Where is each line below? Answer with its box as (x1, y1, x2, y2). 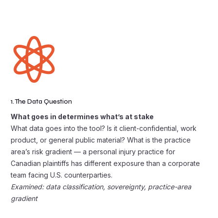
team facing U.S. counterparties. (11, 171, 113, 179)
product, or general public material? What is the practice (11, 136, 191, 144)
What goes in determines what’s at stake (11, 112, 154, 121)
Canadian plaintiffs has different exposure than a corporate (11, 159, 200, 167)
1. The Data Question (11, 98, 73, 106)
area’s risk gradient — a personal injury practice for (11, 147, 176, 156)
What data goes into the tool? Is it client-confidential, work (11, 124, 197, 132)
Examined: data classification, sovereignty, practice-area (11, 182, 192, 191)
